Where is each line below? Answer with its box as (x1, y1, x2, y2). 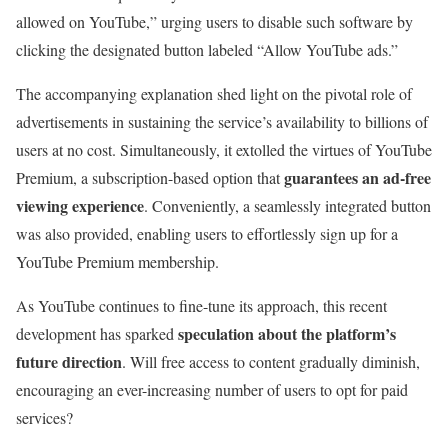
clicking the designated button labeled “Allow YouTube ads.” (16, 38, 398, 60)
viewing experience (16, 193, 144, 217)
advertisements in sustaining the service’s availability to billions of (16, 110, 428, 132)
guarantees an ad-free (280, 165, 431, 189)
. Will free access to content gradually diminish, (122, 350, 420, 372)
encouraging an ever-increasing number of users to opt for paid (16, 378, 408, 400)
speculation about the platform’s (178, 321, 396, 345)
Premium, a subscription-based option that (16, 166, 280, 188)
